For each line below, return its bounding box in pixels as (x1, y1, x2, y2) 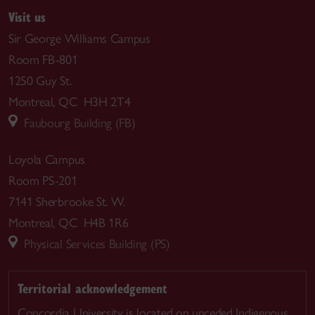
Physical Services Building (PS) (18, 236, 170, 252)
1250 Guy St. (8, 72, 72, 89)
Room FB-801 (8, 51, 78, 67)
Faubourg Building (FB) (18, 115, 136, 131)
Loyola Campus (8, 152, 85, 168)
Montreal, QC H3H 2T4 (8, 94, 131, 110)
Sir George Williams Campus (8, 30, 150, 46)
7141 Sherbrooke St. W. (8, 194, 126, 210)
